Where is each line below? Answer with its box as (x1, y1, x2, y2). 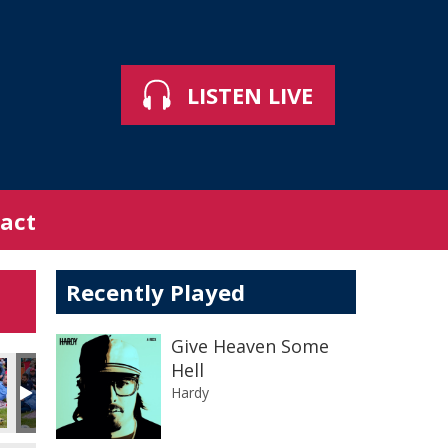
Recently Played (66, 277, 245, 307)
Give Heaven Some (171, 334, 329, 358)
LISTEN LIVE (187, 80, 314, 110)
